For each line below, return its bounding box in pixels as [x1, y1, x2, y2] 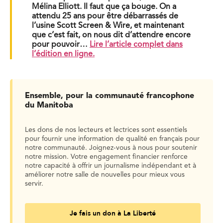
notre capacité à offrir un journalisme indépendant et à [25, 162, 196, 169]
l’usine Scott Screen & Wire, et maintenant [32, 21, 184, 30]
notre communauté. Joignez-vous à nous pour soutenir [25, 144, 197, 151]
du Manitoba [25, 101, 73, 110]
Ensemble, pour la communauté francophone [25, 92, 194, 100]
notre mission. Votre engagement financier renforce [25, 153, 188, 160]
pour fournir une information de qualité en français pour [25, 135, 200, 142]
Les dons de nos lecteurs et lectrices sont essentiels [25, 126, 187, 133]
